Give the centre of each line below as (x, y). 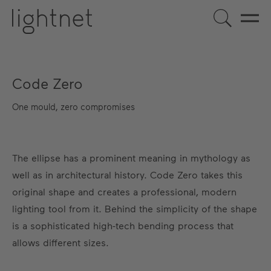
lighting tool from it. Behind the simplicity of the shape (135, 208)
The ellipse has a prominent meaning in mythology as (131, 158)
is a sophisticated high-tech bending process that (123, 225)
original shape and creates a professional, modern (124, 191)
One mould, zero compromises (73, 107)
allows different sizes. (60, 242)
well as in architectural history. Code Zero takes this (127, 175)
